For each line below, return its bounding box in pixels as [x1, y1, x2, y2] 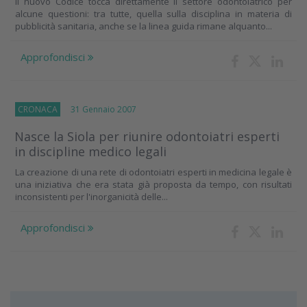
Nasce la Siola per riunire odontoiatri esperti [14, 127, 280, 145]
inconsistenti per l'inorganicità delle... [15, 190, 168, 203]
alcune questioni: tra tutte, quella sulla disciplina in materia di [15, 7, 292, 20]
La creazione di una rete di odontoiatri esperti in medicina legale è [15, 165, 292, 178]
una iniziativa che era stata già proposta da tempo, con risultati [15, 177, 292, 191]
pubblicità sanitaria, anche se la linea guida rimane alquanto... [15, 19, 272, 32]
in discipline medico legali [14, 143, 167, 160]
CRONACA [18, 103, 58, 115]
